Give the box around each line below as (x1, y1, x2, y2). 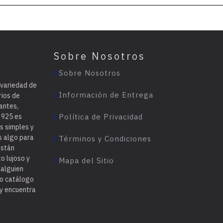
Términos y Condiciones (59, 133, 152, 143)
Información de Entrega (59, 90, 154, 100)
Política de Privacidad (59, 111, 143, 121)
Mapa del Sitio (59, 155, 114, 165)
